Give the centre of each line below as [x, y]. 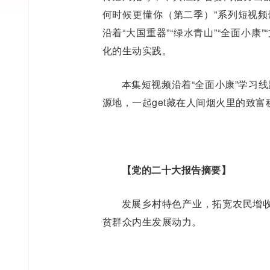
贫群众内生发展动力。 [152, 222]
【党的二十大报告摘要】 [176, 170]
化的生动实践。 [137, 51]
